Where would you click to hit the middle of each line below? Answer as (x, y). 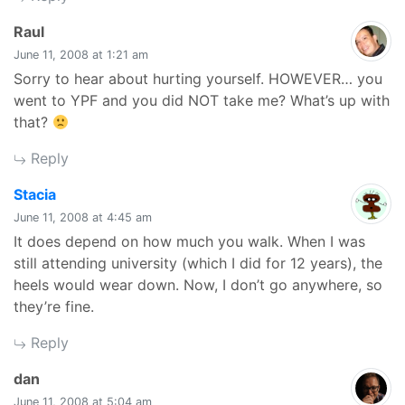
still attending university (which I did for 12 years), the (198, 263)
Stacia (35, 194)
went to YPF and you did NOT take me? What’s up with (202, 100)
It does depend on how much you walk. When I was (189, 241)
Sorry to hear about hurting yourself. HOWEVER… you (198, 79)
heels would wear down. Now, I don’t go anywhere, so (198, 285)
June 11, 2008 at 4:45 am (83, 217)
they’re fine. (54, 306)
